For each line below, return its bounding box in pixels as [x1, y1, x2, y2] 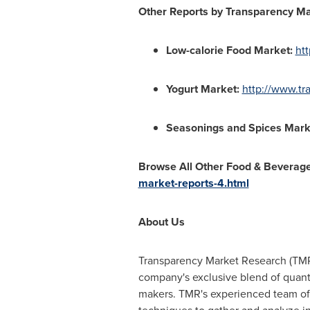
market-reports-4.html [138, 175, 249, 191]
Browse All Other [138, 158, 224, 174]
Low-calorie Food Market [165, 42, 290, 58]
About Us [138, 214, 185, 230]
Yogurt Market [165, 81, 237, 97]
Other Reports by [138, 3, 223, 19]
